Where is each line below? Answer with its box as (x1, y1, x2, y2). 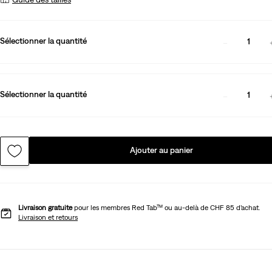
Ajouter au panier (129, 144, 193, 155)
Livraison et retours (18, 212, 78, 222)
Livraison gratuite (18, 203, 74, 212)
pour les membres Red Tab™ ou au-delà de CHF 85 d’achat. (74, 203, 260, 212)
